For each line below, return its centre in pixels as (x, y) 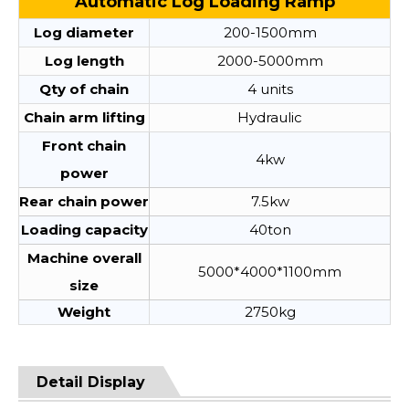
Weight (84, 312)
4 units (270, 89)
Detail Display (91, 382)
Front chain (84, 146)
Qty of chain (84, 89)
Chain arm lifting (84, 117)
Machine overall (84, 258)
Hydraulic (270, 117)
